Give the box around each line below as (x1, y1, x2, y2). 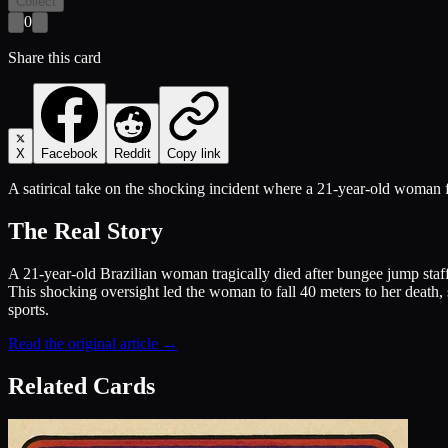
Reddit (114, 145, 151, 161)
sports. (8, 300, 49, 318)
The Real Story (8, 217, 163, 244)
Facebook (41, 145, 98, 161)
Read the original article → (8, 334, 178, 352)
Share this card (8, 48, 101, 66)
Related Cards (8, 372, 155, 399)
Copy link (167, 145, 221, 161)
